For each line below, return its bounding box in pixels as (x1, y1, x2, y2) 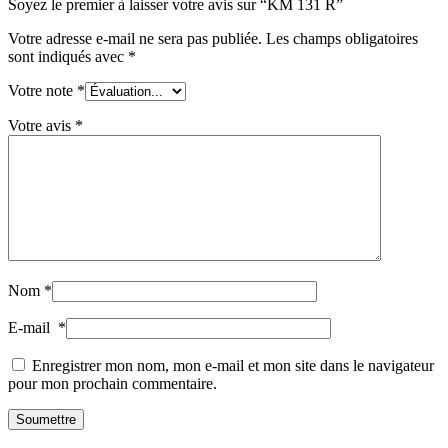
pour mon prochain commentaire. (8, 375, 217, 393)
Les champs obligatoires (266, 30, 418, 48)
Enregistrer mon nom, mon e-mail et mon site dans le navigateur (32, 357, 434, 375)
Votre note (8, 82, 77, 100)
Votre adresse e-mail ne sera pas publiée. (8, 30, 262, 48)
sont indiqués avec (8, 48, 128, 66)
